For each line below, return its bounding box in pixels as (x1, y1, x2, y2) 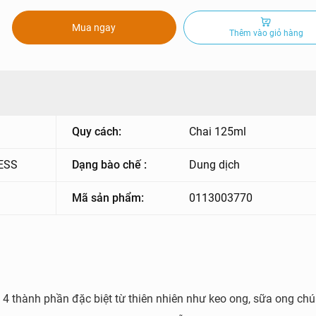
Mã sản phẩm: (72, 191, 144, 205)
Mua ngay (72, 22, 116, 33)
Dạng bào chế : (72, 158, 147, 171)
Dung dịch (189, 158, 241, 171)
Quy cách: (72, 125, 121, 138)
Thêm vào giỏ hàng (229, 28, 303, 38)
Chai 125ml (189, 125, 247, 138)
